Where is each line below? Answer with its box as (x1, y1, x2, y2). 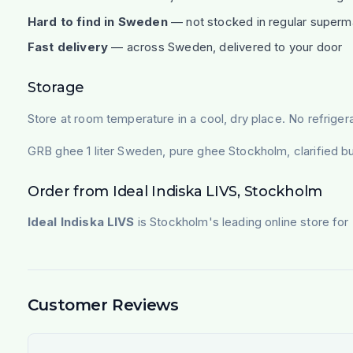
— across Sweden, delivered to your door (108, 39, 343, 55)
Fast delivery (27, 39, 109, 55)
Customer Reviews (27, 295, 179, 315)
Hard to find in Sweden (27, 13, 168, 29)
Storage (27, 79, 84, 97)
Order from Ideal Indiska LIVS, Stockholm (27, 182, 323, 200)
